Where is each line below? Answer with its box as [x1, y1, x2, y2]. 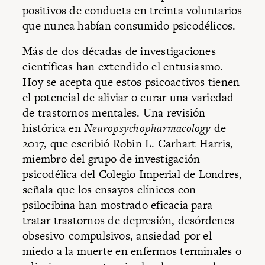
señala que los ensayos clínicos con [22, 182, 196, 198]
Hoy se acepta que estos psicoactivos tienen [22, 74, 240, 91]
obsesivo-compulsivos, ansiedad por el [22, 228, 212, 244]
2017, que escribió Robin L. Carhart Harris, [22, 135, 234, 152]
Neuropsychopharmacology [84, 120, 211, 137]
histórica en [22, 120, 85, 137]
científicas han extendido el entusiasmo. [22, 59, 224, 75]
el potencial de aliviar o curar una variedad [22, 89, 234, 106]
